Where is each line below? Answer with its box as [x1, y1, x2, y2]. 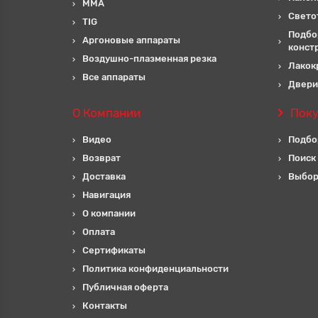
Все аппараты [82, 72, 146, 82]
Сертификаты [82, 245, 146, 256]
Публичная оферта [82, 282, 168, 292]
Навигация [82, 190, 131, 200]
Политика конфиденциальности [82, 263, 229, 274]
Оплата [82, 226, 115, 237]
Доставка [82, 171, 126, 182]
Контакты [82, 300, 127, 311]
